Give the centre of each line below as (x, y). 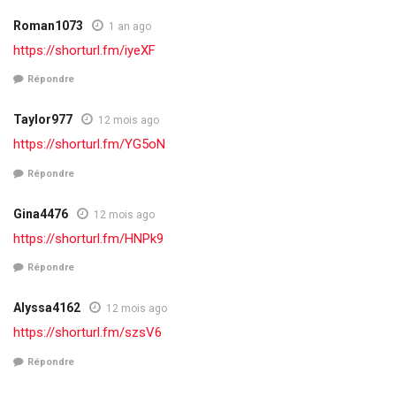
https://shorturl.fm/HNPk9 (88, 238)
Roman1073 (48, 25)
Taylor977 (43, 120)
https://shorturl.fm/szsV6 (88, 333)
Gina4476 (41, 213)
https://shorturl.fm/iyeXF (84, 50)
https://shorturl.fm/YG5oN (89, 145)
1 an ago (130, 26)
